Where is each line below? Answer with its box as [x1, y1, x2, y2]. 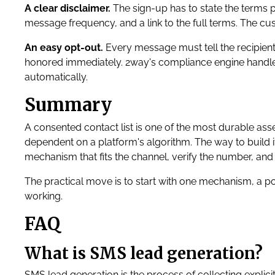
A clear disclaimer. [25, 2, 110, 14]
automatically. [25, 71, 88, 83]
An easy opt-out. [25, 42, 103, 53]
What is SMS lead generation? [25, 244, 263, 263]
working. [25, 190, 63, 202]
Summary [25, 94, 116, 116]
